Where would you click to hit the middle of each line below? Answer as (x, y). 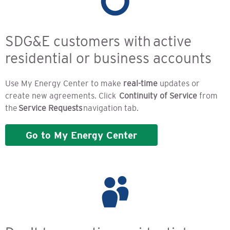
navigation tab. (110, 108)
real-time (140, 83)
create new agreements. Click (61, 96)
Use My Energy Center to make (64, 83)
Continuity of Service (157, 96)
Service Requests (50, 108)
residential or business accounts (108, 58)
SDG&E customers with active (98, 41)
